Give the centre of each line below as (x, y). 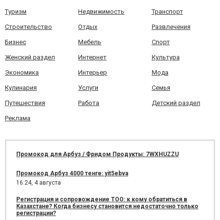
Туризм (16, 11)
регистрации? (36, 213)
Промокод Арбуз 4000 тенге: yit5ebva (72, 173)
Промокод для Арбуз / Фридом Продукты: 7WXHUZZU (97, 154)
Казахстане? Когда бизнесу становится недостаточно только (107, 206)
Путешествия (25, 103)
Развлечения (171, 27)
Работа (89, 103)
